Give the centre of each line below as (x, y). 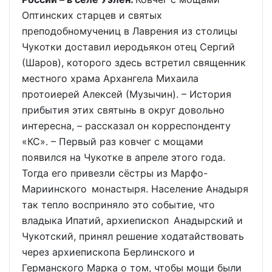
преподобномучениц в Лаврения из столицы (130, 31)
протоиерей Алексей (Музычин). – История (127, 94)
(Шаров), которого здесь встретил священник (134, 63)
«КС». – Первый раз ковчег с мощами (113, 142)
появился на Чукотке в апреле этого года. (124, 158)
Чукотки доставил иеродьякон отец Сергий (128, 47)
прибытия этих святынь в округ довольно (123, 110)
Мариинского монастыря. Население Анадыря (135, 189)
